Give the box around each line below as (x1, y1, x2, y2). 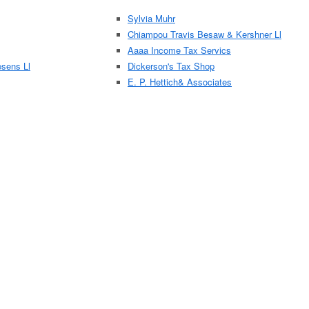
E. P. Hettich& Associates (128, 75, 232, 88)
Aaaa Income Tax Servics (128, 43, 231, 57)
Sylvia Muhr (128, 12, 175, 25)
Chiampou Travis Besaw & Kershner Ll (128, 28, 281, 41)
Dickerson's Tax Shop (128, 59, 215, 72)
